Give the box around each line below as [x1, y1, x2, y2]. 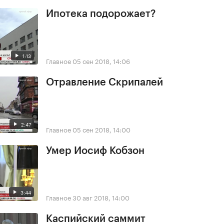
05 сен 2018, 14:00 [72, 123, 130, 134]
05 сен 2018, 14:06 [72, 55, 130, 65]
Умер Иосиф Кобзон [46, 145, 144, 156]
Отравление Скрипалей [46, 77, 163, 87]
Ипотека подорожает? [46, 8, 155, 19]
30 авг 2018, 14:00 [72, 192, 129, 202]
